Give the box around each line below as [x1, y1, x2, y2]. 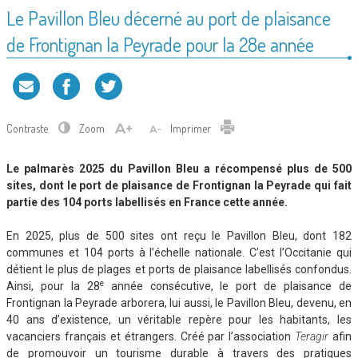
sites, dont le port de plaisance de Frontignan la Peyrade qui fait [6, 179, 352, 193]
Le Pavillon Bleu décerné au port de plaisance [6, 6, 331, 31]
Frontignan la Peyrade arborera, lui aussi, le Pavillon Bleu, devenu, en [6, 296, 352, 310]
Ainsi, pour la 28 [6, 280, 100, 293]
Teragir [295, 330, 329, 344]
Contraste [6, 121, 50, 136]
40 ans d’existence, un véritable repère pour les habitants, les [6, 313, 352, 327]
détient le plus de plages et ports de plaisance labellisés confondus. [6, 263, 352, 276]
